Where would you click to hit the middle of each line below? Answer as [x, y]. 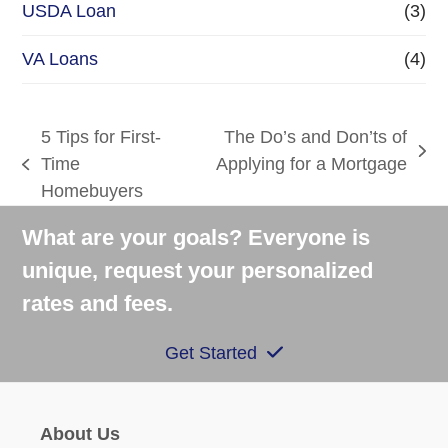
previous [55, 176]
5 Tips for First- [100, 137]
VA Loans [60, 59]
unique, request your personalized [198, 271]
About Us [79, 434]
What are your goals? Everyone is [196, 238]
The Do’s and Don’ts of [316, 137]
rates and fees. [98, 304]
